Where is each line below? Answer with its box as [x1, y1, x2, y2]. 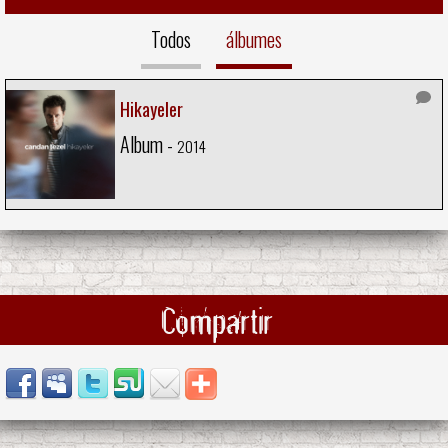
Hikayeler [120, 96, 183, 123]
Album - [120, 129, 177, 160]
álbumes [226, 24, 282, 55]
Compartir [160, 296, 273, 344]
